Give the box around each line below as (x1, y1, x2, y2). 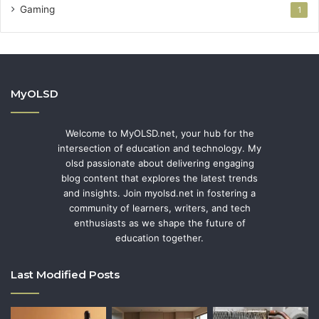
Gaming (20, 4, 55, 16)
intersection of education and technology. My (58, 142, 261, 155)
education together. (115, 232, 204, 244)
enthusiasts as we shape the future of (73, 217, 246, 229)
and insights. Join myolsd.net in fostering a (63, 187, 256, 199)
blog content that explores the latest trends (61, 172, 258, 184)
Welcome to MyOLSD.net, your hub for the (65, 127, 254, 140)
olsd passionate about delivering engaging (65, 157, 254, 169)
